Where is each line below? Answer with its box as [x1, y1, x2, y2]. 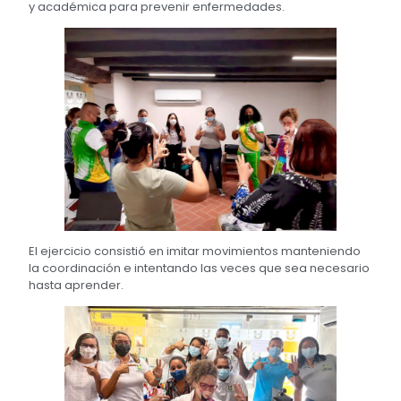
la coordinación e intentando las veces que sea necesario [29, 260, 371, 277]
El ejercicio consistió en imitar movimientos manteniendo [29, 243, 362, 260]
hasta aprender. [29, 277, 124, 294]
